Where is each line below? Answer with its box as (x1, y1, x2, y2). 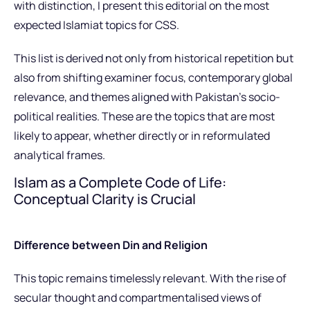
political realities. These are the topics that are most (14, 108, 275, 124)
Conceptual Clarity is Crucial (14, 189, 196, 208)
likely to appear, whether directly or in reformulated (14, 127, 270, 143)
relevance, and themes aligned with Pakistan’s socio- (14, 89, 280, 104)
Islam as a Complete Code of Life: (14, 172, 226, 192)
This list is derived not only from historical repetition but (14, 50, 293, 66)
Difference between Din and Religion (14, 237, 208, 253)
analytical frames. (14, 147, 105, 163)
